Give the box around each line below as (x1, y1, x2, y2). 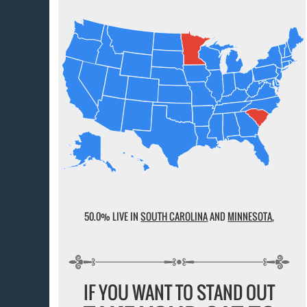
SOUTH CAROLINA (140, 209, 208, 224)
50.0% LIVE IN (84, 209, 141, 224)
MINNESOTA (228, 209, 273, 224)
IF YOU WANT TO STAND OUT (84, 278, 275, 306)
